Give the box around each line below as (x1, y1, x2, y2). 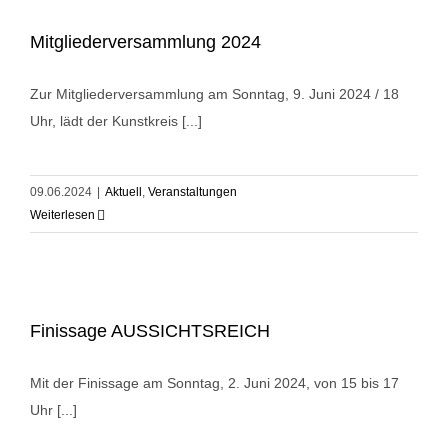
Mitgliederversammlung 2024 (30, 32, 261, 53)
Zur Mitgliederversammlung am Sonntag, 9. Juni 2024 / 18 (30, 86, 399, 103)
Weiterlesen (30, 208, 95, 223)
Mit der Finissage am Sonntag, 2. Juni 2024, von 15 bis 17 (30, 375, 399, 392)
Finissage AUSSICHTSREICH (30, 321, 270, 342)
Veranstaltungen (148, 185, 237, 200)
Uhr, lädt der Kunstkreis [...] (30, 113, 202, 130)
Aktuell (105, 185, 142, 200)
